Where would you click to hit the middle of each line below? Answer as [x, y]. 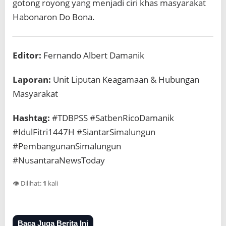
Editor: [27, 55]
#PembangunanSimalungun [67, 146]
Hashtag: [31, 118]
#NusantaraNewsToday [59, 160]
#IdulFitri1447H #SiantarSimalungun [84, 132]
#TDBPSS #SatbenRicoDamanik [112, 118]
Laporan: [32, 79]
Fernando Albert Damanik [93, 55]
